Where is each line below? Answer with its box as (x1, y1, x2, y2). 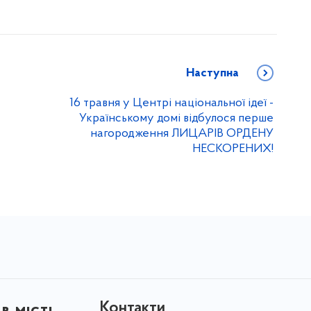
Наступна (186, 67, 239, 81)
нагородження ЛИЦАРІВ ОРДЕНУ (90, 127, 274, 141)
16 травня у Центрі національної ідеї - (69, 96, 274, 110)
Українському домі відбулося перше (79, 112, 274, 126)
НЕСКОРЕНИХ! (192, 142, 274, 156)
